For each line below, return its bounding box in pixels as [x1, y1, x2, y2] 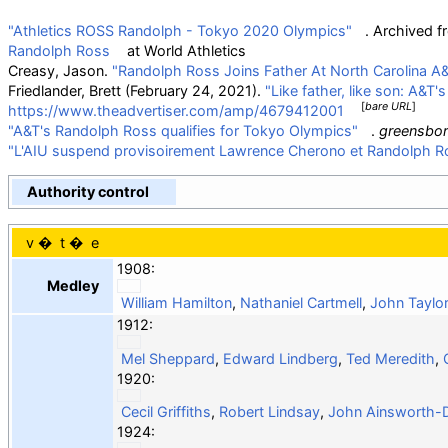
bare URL [365, 100, 412, 114]
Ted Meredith [345, 349, 435, 367]
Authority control [26, 183, 152, 201]
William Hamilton [120, 293, 232, 311]
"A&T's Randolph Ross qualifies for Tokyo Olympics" [8, 122, 358, 139]
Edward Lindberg [222, 349, 338, 367]
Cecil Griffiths [120, 402, 211, 420]
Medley [46, 276, 99, 294]
